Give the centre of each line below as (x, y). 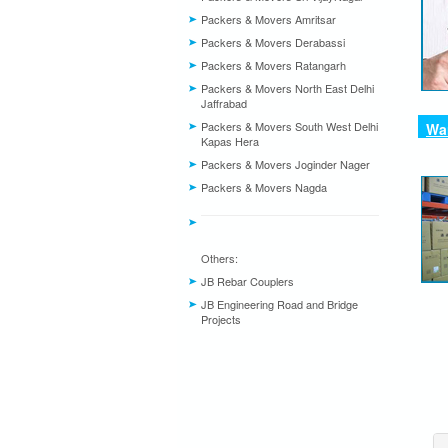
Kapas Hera (230, 141)
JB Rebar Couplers (247, 281)
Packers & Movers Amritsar (268, 19)
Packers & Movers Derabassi (273, 42)
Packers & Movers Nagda (264, 187)
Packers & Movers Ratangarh (273, 65)
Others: (219, 258)
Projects (221, 319)
